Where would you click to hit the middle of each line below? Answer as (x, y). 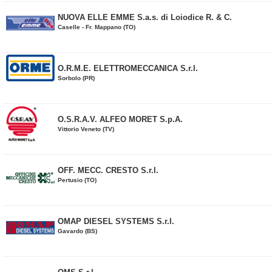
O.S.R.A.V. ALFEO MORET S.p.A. (120, 119)
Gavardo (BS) (77, 231)
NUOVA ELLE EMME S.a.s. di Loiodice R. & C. (145, 17)
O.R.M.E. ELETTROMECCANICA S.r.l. (128, 68)
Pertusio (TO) (77, 180)
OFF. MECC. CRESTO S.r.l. (108, 170)
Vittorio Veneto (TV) (86, 129)
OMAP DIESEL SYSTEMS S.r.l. (116, 221)
